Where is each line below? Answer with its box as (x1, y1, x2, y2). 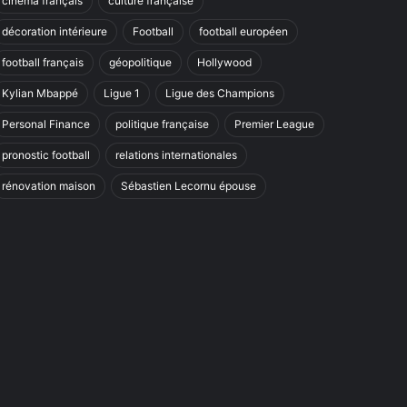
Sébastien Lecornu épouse (120, 179, 256, 193)
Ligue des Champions (164, 86, 274, 100)
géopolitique (108, 55, 172, 69)
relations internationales (114, 148, 237, 162)
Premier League (233, 117, 314, 131)
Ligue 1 (103, 86, 140, 100)
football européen (198, 25, 288, 38)
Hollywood (196, 55, 252, 69)
